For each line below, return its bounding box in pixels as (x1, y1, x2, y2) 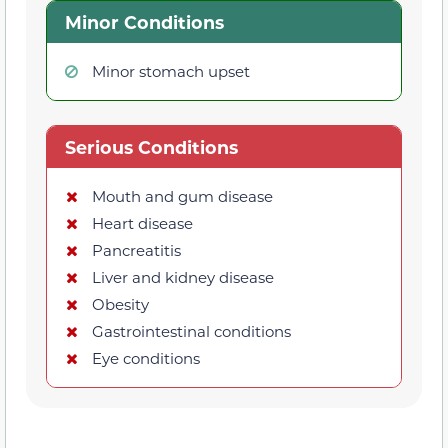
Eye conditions (92, 347, 200, 368)
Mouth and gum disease (92, 185, 273, 206)
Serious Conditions (64, 134, 238, 159)
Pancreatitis (92, 239, 181, 260)
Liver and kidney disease (92, 266, 274, 287)
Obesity (92, 293, 149, 314)
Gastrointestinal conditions (92, 320, 291, 341)
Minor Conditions (64, 10, 224, 35)
